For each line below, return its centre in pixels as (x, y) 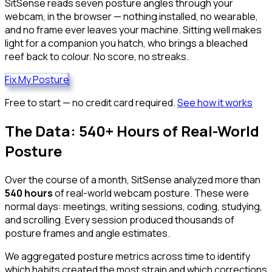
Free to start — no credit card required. (90, 102)
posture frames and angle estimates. (87, 233)
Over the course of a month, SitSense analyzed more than (133, 180)
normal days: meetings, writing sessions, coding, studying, (134, 207)
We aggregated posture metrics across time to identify (127, 257)
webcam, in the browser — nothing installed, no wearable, (131, 16)
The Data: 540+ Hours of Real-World (132, 131)
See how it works (215, 102)
